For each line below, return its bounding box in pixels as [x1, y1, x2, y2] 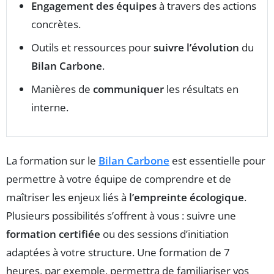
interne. [31, 100, 68, 114]
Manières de [31, 81, 93, 96]
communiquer [93, 81, 164, 96]
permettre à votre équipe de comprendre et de [6, 171, 231, 186]
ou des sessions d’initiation [100, 226, 229, 241]
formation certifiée [6, 226, 100, 241]
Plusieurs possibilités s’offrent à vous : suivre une [6, 208, 236, 223]
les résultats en [164, 81, 239, 96]
